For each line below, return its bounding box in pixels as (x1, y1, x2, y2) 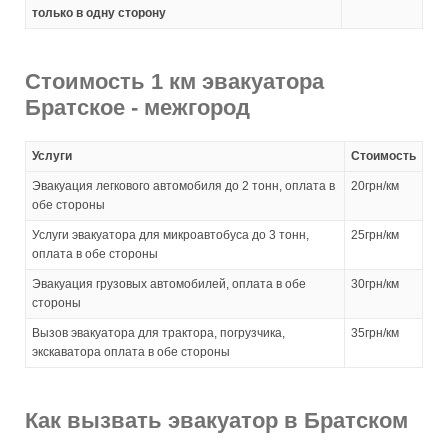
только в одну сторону (32, 5, 166, 20)
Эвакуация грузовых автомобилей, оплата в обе (32, 276, 306, 291)
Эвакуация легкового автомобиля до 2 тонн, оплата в (32, 178, 335, 193)
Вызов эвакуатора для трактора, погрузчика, (32, 325, 285, 340)
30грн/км (351, 276, 399, 291)
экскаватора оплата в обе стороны (32, 344, 230, 359)
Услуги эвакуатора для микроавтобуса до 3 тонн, (32, 227, 309, 242)
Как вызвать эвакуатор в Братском (25, 407, 408, 433)
